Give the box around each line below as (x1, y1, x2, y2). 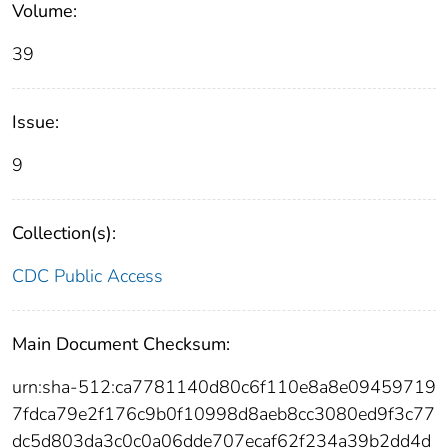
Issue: (12, 110, 59, 135)
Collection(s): (12, 221, 116, 246)
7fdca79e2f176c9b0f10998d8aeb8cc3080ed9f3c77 (12, 402, 435, 427)
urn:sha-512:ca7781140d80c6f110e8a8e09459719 (12, 375, 436, 400)
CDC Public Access (12, 264, 163, 289)
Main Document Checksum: (12, 332, 230, 357)
